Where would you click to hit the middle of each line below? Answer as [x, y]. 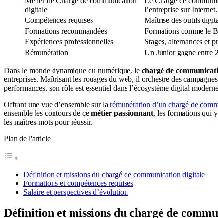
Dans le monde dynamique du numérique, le [73, 70]
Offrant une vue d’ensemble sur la [57, 104]
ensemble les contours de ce [47, 113]
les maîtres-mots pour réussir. [48, 122]
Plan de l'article [27, 138]
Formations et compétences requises [78, 183]
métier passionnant [122, 113]
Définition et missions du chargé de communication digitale [114, 174]
